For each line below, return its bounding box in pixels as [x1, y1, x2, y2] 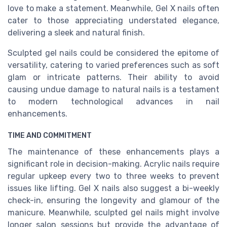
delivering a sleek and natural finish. [8, 28, 145, 38]
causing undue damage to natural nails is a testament [8, 85, 219, 95]
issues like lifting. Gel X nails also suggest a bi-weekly [8, 183, 219, 194]
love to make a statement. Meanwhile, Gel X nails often [8, 4, 219, 14]
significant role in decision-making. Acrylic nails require [8, 159, 219, 169]
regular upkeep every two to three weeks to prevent [8, 171, 219, 181]
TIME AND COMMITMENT [8, 131, 92, 140]
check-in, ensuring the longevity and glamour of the [8, 196, 219, 206]
